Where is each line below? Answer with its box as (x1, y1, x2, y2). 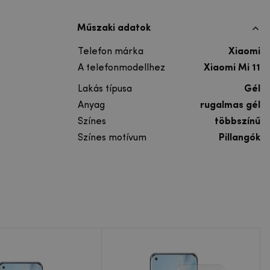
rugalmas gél (200, 100, 260, 110)
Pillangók (219, 133, 260, 143)
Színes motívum (78, 133, 146, 143)
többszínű (215, 116, 260, 127)
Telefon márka (78, 46, 143, 57)
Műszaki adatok (77, 23, 151, 33)
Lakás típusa (78, 84, 132, 94)
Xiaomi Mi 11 (204, 63, 260, 73)
